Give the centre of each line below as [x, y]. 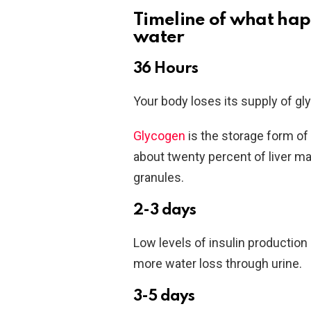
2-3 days [165, 210]
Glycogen [159, 135]
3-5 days [164, 296]
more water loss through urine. [218, 263]
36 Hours [166, 68]
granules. [159, 177]
